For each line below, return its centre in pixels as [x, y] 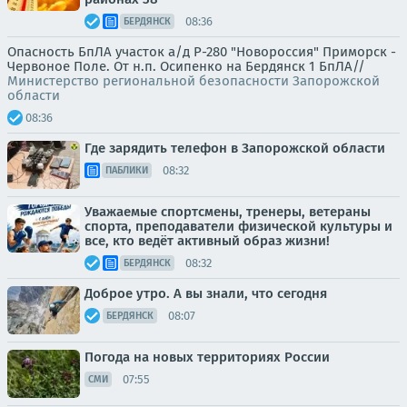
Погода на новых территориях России [207, 357]
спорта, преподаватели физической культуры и [238, 226]
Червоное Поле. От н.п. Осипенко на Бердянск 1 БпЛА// [186, 66]
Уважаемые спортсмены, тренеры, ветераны [228, 212]
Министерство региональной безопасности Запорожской [194, 81]
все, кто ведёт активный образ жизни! [207, 241]
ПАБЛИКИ [127, 170]
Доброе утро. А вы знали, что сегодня [206, 293]
